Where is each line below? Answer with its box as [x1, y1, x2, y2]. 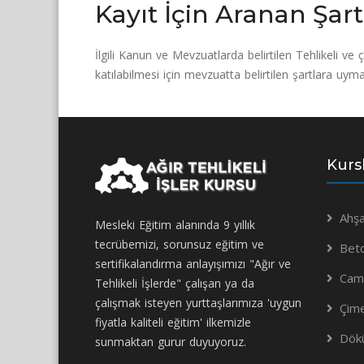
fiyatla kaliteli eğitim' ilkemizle [95, 314, 251, 330]
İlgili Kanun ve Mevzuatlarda [95, 47, 244, 63]
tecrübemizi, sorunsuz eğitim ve [95, 236, 264, 252]
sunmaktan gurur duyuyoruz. [95, 334, 246, 349]
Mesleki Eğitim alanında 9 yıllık [95, 217, 255, 232]
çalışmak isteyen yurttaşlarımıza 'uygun [95, 295, 301, 310]
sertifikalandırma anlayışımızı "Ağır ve [95, 256, 291, 271]
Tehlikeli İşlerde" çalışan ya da [95, 275, 254, 291]
